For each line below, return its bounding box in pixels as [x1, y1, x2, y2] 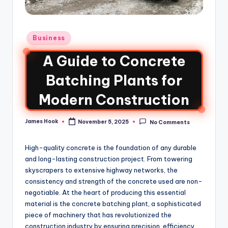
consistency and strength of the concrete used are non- [25, 177, 203, 185]
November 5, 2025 [78, 118, 129, 125]
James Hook [25, 118, 59, 125]
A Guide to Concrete [42, 52, 186, 70]
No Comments [149, 119, 190, 126]
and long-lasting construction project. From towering [25, 154, 192, 163]
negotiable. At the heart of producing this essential [25, 188, 186, 196]
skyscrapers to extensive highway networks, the [25, 165, 178, 174]
